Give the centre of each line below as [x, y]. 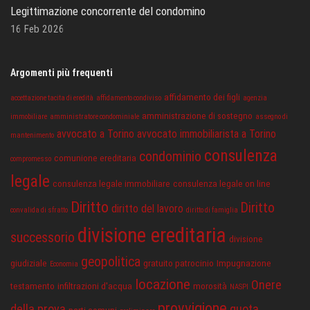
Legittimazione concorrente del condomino [108, 11]
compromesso [31, 158]
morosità [210, 285]
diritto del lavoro [147, 208]
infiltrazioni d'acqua [95, 285]
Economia [64, 264]
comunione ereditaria [95, 157]
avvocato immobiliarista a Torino [207, 134]
